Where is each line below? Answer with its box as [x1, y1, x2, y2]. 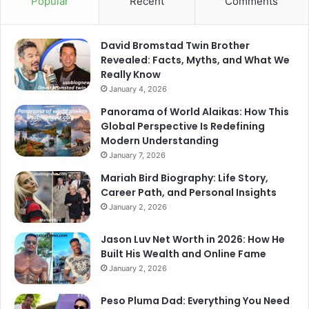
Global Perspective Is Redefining [101, 119, 265, 133]
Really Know [101, 67, 161, 81]
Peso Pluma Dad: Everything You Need [101, 293, 290, 308]
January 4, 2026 [109, 83, 167, 94]
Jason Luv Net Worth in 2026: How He [101, 232, 285, 246]
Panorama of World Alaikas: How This [101, 104, 289, 119]
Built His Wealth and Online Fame [101, 246, 266, 261]
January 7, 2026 [109, 150, 166, 160]
